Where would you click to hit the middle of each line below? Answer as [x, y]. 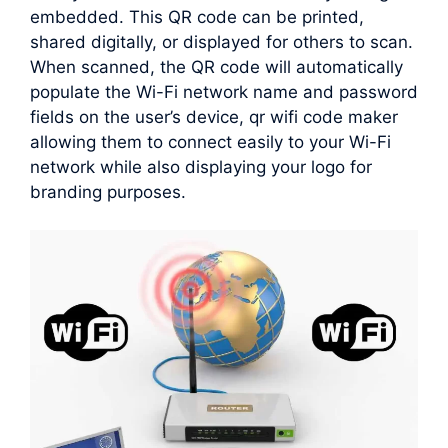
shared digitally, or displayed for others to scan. [221, 41]
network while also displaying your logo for [201, 166]
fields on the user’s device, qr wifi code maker [214, 116]
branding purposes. [108, 191]
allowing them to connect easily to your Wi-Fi [210, 141]
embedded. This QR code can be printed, [197, 16]
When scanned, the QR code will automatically [216, 66]
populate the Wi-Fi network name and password [224, 91]
